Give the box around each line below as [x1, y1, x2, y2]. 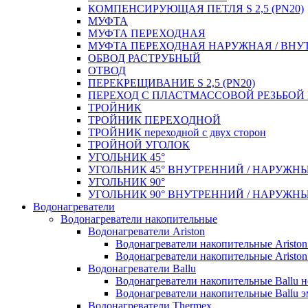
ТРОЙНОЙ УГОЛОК [88, 138, 190, 151]
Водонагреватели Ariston [88, 225, 205, 237]
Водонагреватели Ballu [88, 262, 196, 274]
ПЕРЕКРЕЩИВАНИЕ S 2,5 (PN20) [88, 76, 255, 89]
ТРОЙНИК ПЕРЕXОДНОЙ [88, 113, 221, 126]
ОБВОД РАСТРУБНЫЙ [88, 52, 201, 64]
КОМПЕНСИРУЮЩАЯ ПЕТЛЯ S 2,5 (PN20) [88, 2, 304, 14]
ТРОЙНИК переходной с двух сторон [88, 126, 266, 138]
